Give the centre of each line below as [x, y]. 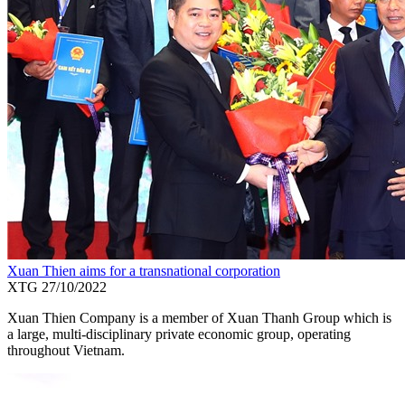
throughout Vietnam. [66, 351]
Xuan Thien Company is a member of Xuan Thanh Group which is [199, 318]
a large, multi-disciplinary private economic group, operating [179, 334]
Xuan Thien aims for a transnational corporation [144, 271]
